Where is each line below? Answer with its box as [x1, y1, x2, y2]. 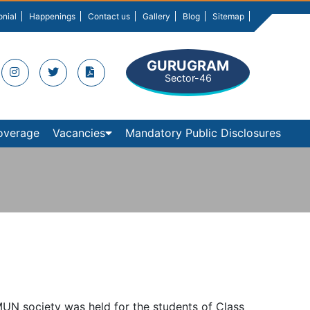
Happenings [29, 11, 75, 21]
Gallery [143, 11, 170, 21]
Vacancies [52, 126, 105, 140]
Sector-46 [164, 72, 212, 84]
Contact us [88, 11, 130, 21]
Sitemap [212, 11, 244, 21]
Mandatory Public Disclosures [125, 126, 281, 140]
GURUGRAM [147, 57, 229, 74]
